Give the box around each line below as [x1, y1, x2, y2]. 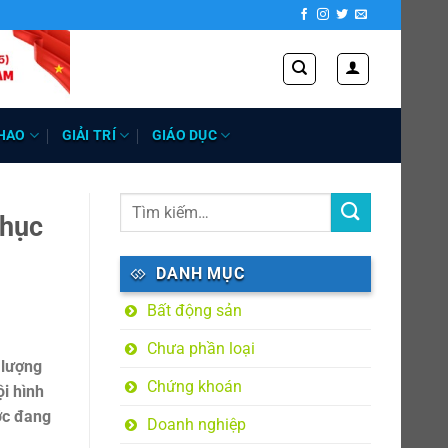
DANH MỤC [156, 264, 245, 283]
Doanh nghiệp [146, 415, 246, 434]
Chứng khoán [146, 377, 242, 396]
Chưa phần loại [146, 339, 255, 358]
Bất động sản [146, 301, 242, 320]
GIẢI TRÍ [61, 126, 116, 144]
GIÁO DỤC [151, 126, 218, 144]
